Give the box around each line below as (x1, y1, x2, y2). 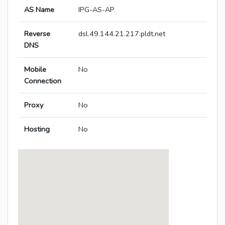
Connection (24, 76, 61, 86)
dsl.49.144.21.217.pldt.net (78, 29, 165, 39)
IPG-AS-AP (78, 5, 115, 15)
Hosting (24, 124, 50, 135)
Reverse (24, 29, 50, 39)
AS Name (24, 5, 54, 15)
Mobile (24, 64, 46, 75)
